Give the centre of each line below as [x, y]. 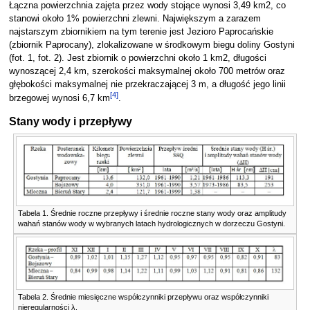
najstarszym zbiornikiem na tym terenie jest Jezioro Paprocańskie [141, 31]
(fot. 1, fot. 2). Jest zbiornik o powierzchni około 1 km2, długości [137, 58]
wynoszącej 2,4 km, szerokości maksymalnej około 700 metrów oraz [147, 71]
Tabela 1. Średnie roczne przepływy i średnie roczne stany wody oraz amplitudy [152, 213]
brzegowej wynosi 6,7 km [59, 98]
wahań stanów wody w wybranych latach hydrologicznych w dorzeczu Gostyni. [152, 224]
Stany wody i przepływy [70, 121]
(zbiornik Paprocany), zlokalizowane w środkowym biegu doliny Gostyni [152, 45]
